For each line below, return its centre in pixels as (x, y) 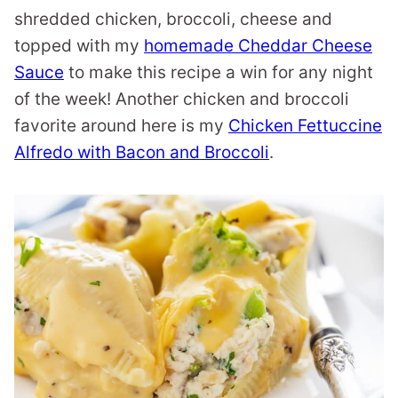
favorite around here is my (121, 126)
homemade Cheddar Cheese (258, 46)
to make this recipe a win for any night (219, 72)
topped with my (79, 46)
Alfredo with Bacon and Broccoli (142, 152)
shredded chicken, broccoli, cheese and (173, 19)
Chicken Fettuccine (305, 126)
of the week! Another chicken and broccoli (182, 99)
